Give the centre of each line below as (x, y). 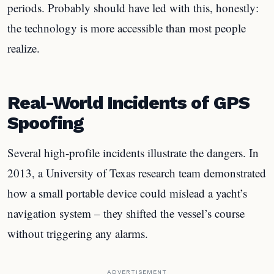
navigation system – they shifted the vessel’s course (126, 213)
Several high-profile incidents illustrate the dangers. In (133, 152)
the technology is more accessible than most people (127, 28)
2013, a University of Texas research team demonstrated (137, 172)
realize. (24, 48)
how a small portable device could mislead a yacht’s (127, 193)
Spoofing (46, 122)
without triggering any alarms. (78, 233)
